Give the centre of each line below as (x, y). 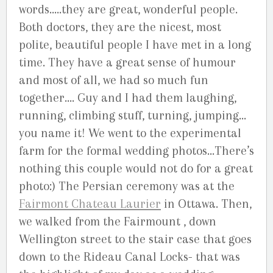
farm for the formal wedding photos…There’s (136, 151)
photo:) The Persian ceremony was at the (127, 186)
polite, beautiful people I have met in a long (135, 44)
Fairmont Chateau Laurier (90, 204)
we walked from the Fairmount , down (118, 221)
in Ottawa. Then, (206, 204)
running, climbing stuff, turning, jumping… (133, 115)
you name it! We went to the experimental (130, 133)
